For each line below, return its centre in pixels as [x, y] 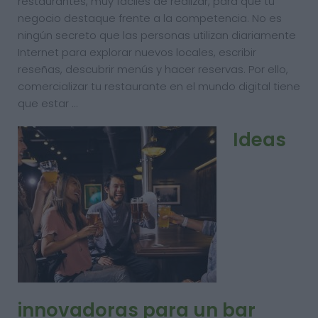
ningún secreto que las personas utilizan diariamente [157, 35]
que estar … [48, 103]
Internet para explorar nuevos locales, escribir [137, 52]
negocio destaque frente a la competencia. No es [150, 18]
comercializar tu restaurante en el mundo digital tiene [159, 86]
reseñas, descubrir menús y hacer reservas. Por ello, [153, 69]
